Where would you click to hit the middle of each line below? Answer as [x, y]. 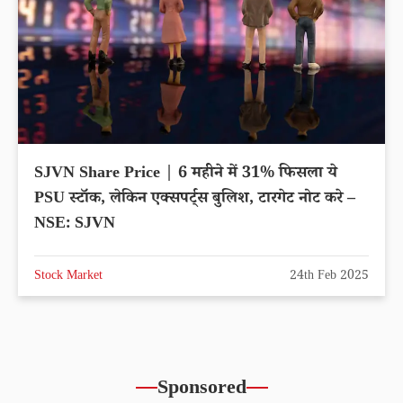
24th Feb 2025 [329, 277]
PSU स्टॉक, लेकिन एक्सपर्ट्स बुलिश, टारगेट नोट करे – [195, 199]
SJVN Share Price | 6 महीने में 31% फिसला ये [186, 174]
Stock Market [68, 277]
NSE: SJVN [75, 224]
